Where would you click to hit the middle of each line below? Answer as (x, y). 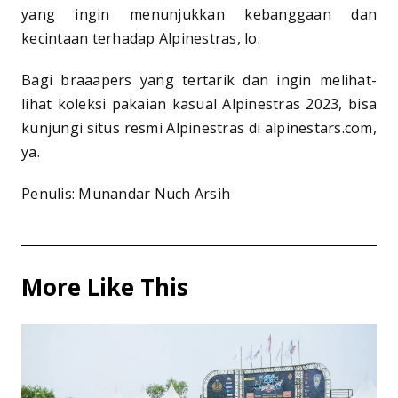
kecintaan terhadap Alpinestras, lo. (141, 38)
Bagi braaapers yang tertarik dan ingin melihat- (199, 80)
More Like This (105, 287)
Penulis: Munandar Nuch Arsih (126, 193)
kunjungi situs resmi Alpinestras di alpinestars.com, (199, 127)
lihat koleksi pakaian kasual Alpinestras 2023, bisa (199, 103)
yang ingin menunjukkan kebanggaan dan (199, 14)
